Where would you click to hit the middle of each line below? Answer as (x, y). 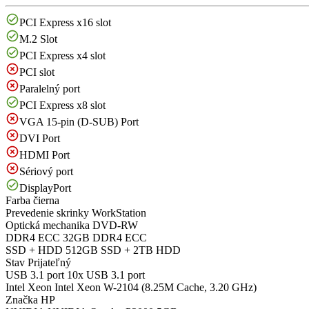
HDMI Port (44, 155)
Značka (22, 300)
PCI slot (37, 72)
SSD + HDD (34, 250)
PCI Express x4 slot (62, 56)
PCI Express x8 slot (62, 105)
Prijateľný (48, 262)
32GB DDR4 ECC (103, 238)
